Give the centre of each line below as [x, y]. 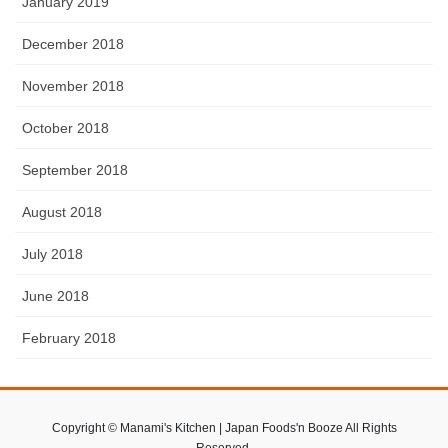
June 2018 [55, 295]
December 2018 [73, 43]
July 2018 [52, 253]
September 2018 [75, 169]
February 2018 [69, 337]
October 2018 [65, 127]
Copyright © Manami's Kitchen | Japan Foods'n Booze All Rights [224, 427]
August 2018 [62, 211]
